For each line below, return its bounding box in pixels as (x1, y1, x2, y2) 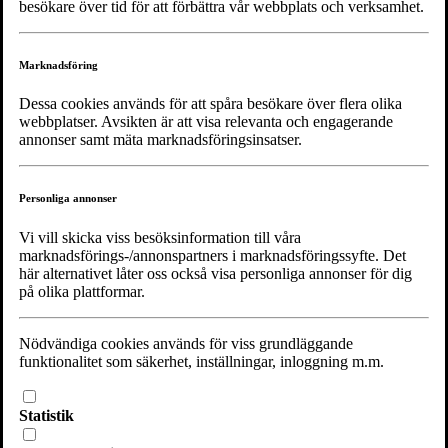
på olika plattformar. (19, 283, 145, 301)
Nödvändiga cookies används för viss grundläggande (19, 335, 353, 353)
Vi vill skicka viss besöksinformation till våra (19, 229, 301, 247)
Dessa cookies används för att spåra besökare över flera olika (19, 95, 402, 113)
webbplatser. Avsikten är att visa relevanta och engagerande (19, 113, 393, 131)
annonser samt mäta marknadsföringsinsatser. (19, 131, 302, 149)
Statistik (19, 407, 74, 425)
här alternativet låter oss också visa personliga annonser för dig (19, 265, 412, 283)
